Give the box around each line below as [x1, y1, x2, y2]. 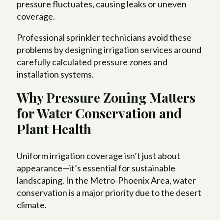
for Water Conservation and [17, 104, 182, 122]
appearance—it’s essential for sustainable [17, 162, 176, 173]
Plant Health [17, 119, 92, 137]
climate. [17, 199, 47, 210]
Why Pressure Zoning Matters [17, 88, 196, 106]
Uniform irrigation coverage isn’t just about [17, 150, 181, 161]
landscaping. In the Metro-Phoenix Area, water [17, 174, 196, 186]
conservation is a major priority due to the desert [17, 187, 202, 198]
